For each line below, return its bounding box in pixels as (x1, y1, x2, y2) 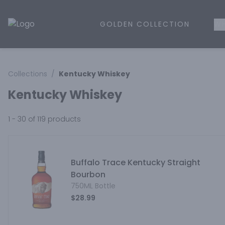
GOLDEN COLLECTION (100, 19, 190, 29)
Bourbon (70, 169, 105, 180)
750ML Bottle (70, 181, 116, 191)
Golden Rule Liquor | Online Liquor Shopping (8, 23, 176, 35)
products (46, 114, 81, 124)
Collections (8, 69, 47, 79)
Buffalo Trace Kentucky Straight (70, 157, 200, 168)
